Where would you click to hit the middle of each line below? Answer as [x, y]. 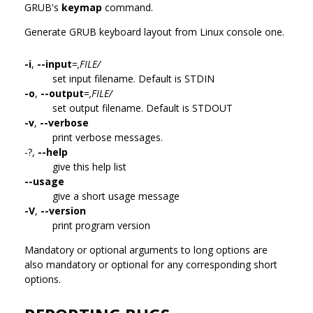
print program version [101, 225]
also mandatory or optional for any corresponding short [151, 264]
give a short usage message [116, 196]
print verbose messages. [108, 137]
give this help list [89, 166]
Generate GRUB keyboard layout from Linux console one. [154, 31]
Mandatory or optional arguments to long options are [146, 249]
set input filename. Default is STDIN [133, 78]
